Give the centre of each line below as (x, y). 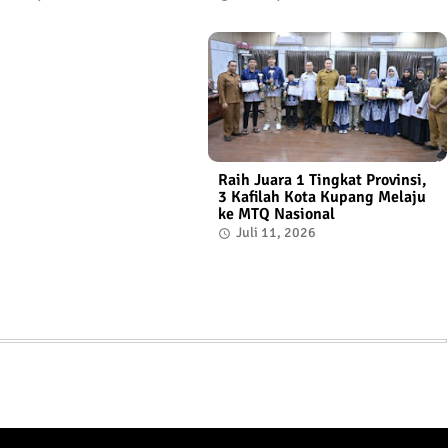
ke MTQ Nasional (276, 214)
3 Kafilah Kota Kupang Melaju (321, 197)
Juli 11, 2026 (275, 233)
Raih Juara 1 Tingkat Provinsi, (322, 180)
